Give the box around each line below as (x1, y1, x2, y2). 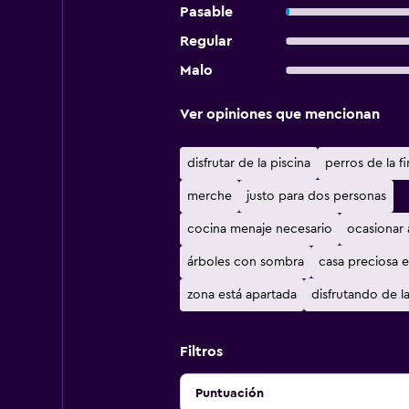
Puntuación (194, 387, 264, 400)
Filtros (179, 344, 223, 359)
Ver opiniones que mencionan (179, 107, 380, 121)
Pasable (179, 5, 233, 19)
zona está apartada (186, 288, 297, 301)
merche (186, 190, 232, 203)
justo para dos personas (246, 190, 386, 203)
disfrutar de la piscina (186, 157, 310, 170)
